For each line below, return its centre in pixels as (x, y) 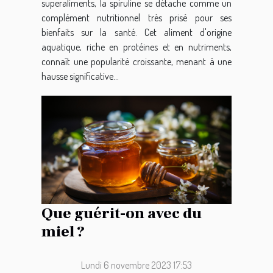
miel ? (63, 232)
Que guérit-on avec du (122, 214)
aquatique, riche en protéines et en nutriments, (136, 47)
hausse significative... (80, 76)
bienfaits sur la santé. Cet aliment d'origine (136, 32)
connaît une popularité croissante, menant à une (136, 61)
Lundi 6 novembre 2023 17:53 (136, 265)
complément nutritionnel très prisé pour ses (136, 17)
